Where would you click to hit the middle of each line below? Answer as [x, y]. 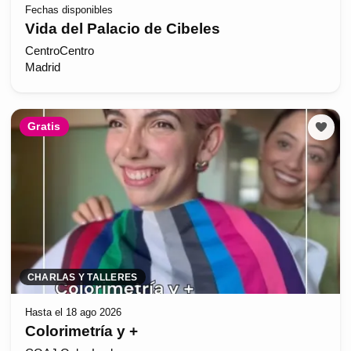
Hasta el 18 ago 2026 [73, 312]
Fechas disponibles [69, 9]
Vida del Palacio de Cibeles [122, 29]
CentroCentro [59, 51]
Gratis [44, 127]
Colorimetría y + [81, 331]
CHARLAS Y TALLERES [83, 277]
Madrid [42, 67]
